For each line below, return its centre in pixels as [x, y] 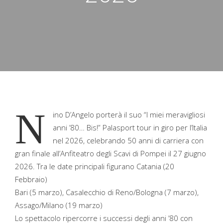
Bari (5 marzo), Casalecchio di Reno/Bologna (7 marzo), [107, 192]
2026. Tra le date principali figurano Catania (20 [95, 166]
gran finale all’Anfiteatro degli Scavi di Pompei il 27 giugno [111, 153]
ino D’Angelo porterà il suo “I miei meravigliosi [129, 114]
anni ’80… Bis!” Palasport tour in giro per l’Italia [130, 127]
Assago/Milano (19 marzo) [59, 205]
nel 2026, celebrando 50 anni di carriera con [128, 140]
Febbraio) [31, 179]
